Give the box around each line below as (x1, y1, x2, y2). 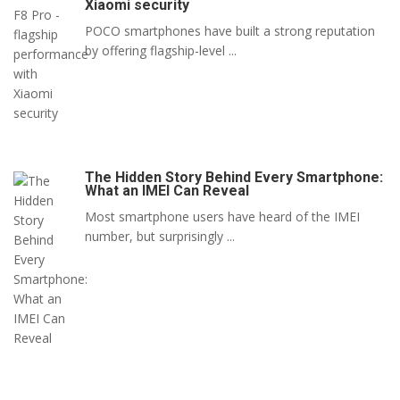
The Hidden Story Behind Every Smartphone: (85, 169, 383, 186)
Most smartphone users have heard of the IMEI (85, 208, 360, 225)
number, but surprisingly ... (85, 228, 235, 245)
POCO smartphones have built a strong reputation (85, 22, 375, 39)
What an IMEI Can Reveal (85, 182, 249, 199)
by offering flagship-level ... (85, 42, 237, 59)
